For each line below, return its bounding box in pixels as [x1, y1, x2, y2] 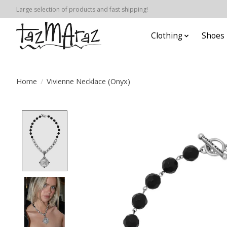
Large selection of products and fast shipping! [16, 5, 148, 14]
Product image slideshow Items [73, 110, 205, 123]
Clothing [151, 30, 182, 42]
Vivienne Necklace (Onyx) [46, 75, 130, 86]
